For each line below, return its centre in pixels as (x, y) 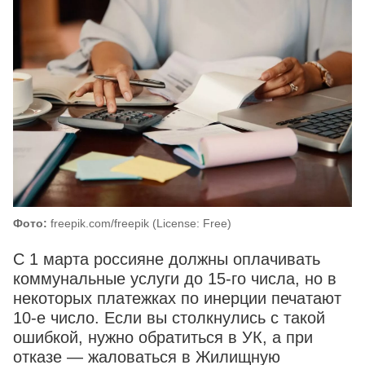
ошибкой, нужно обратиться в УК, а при (163, 338)
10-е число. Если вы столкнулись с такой (169, 318)
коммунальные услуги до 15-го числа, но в (175, 279)
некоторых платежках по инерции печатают (177, 299)
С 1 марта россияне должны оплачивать (167, 259)
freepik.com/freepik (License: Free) (139, 224)
